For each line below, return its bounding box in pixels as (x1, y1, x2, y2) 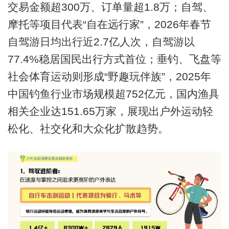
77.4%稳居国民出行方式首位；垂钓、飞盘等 (7, 53, 221, 65)
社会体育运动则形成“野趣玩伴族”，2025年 (7, 70, 211, 82)
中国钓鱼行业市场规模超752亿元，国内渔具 (7, 87, 219, 100)
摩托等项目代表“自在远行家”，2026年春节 (7, 18, 211, 30)
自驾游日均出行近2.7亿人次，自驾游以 (7, 35, 195, 48)
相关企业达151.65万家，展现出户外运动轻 (7, 105, 213, 117)
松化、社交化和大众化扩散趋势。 (7, 122, 169, 134)
